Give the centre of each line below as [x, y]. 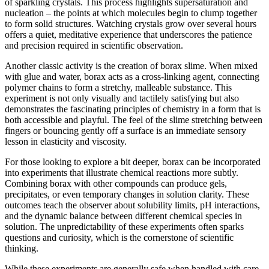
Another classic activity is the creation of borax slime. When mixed [131, 66]
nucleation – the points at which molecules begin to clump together [131, 13]
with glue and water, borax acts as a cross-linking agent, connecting [132, 77]
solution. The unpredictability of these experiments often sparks [124, 227]
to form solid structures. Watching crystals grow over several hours [131, 24]
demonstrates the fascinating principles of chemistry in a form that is [133, 109]
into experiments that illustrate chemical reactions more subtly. [122, 173]
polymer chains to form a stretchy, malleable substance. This [118, 87]
